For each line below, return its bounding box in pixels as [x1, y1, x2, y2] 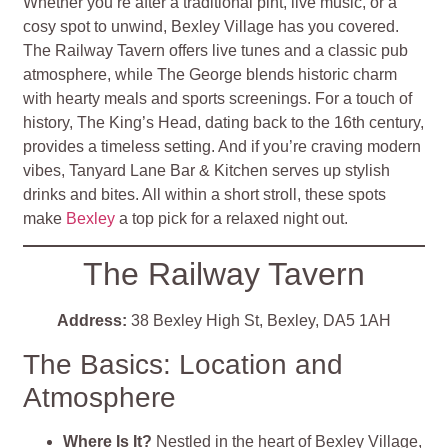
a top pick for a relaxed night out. [115, 209, 349, 227]
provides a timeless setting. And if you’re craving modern [23, 137, 422, 155]
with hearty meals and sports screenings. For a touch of [23, 89, 413, 107]
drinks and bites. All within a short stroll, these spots [23, 185, 387, 203]
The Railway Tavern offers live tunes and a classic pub [23, 41, 409, 59]
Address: [57, 312, 127, 330]
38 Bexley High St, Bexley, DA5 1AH [127, 312, 391, 330]
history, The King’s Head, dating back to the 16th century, [23, 113, 425, 131]
